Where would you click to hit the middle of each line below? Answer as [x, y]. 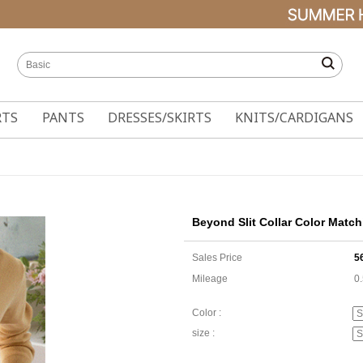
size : [203, 333]
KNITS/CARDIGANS [295, 117]
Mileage [210, 279]
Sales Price [217, 258]
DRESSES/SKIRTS [159, 117]
